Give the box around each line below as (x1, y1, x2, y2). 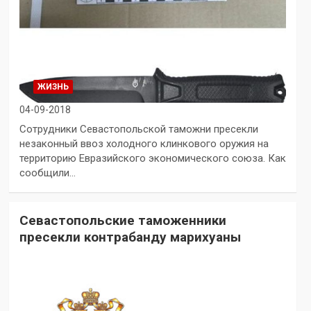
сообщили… (19, 167, 76, 180)
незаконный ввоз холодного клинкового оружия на (19, 137, 269, 151)
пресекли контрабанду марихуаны (19, 229, 241, 246)
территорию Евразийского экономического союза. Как (19, 152, 286, 165)
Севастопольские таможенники (19, 212, 226, 229)
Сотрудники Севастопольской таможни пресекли (19, 123, 258, 136)
